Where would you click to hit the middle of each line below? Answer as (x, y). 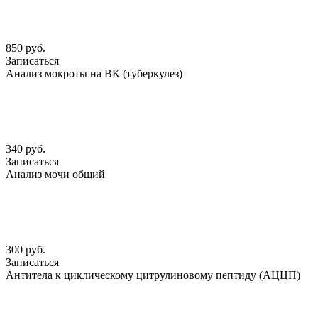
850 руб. (26, 48)
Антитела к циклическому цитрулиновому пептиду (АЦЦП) (153, 275)
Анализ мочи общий (55, 175)
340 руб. (26, 149)
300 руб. (26, 250)
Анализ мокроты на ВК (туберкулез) (94, 74)
